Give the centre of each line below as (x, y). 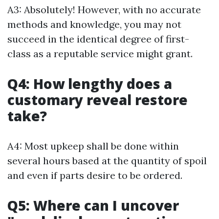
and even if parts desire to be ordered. (95, 175)
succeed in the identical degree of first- (98, 39)
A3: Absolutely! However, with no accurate (104, 10)
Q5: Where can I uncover (93, 205)
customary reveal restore (98, 100)
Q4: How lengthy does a (90, 84)
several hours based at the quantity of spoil (107, 161)
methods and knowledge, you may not (94, 24)
